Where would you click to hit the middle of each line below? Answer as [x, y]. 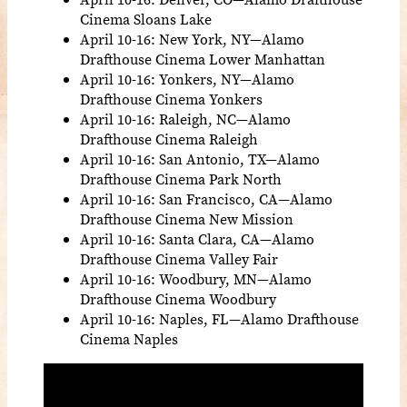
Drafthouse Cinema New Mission [187, 218]
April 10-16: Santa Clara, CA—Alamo [197, 238]
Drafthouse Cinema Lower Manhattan [203, 59]
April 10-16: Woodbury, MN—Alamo [196, 278]
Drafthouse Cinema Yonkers [171, 99]
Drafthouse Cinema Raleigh [169, 139]
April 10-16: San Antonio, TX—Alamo [200, 159]
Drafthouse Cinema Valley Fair [179, 258]
